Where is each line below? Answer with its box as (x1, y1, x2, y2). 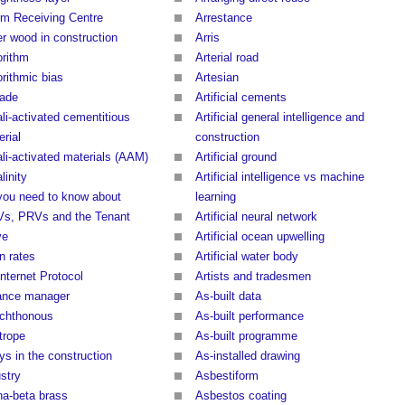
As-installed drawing (195, 349, 300, 363)
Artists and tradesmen (195, 269, 311, 284)
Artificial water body (195, 250, 298, 264)
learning (195, 190, 236, 204)
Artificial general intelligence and (195, 110, 364, 125)
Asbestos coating (195, 389, 287, 403)
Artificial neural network (195, 210, 317, 224)
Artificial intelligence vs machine (195, 170, 364, 184)
